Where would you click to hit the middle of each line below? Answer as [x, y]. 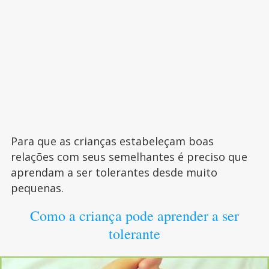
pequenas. [37, 188]
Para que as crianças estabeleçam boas [112, 141]
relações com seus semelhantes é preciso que [129, 156]
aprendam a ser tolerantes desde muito [114, 172]
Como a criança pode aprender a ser [134, 215]
